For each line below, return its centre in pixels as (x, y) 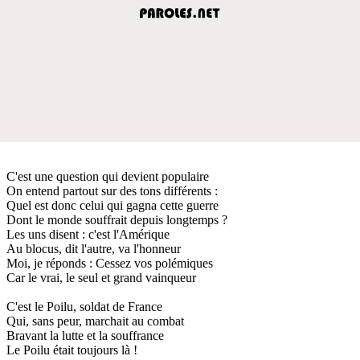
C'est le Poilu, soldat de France (84, 306)
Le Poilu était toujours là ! (72, 350)
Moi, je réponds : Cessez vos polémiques (110, 263)
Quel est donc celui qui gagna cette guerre (112, 205)
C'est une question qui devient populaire (108, 176)
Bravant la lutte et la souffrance (85, 335)
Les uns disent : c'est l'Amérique (88, 234)
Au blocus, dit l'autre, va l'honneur (94, 248)
